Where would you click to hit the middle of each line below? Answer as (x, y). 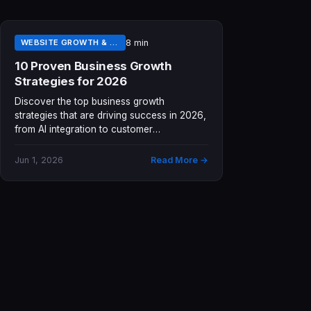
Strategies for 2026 (71, 81)
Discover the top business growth (90, 101)
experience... (42, 143)
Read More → (179, 160)
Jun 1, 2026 (39, 160)
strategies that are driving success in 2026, (110, 115)
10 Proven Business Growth (93, 66)
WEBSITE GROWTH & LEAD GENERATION (113, 42)
